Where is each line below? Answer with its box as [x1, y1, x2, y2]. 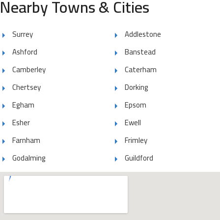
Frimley [125, 133, 147, 147]
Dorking [125, 80, 148, 94]
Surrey [12, 27, 33, 41]
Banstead [125, 44, 156, 59]
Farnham [12, 133, 40, 147]
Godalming [12, 150, 46, 165]
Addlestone [125, 27, 161, 41]
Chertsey [12, 80, 41, 94]
